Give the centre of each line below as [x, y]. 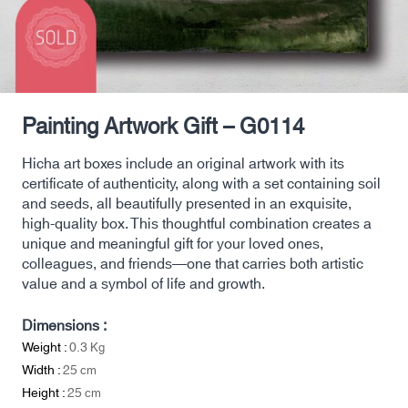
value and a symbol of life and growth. [143, 284]
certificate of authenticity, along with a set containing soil [201, 184]
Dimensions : [64, 326]
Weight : [46, 348]
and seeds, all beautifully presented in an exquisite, [187, 204]
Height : [45, 393]
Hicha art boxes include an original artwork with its [183, 164]
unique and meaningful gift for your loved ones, [173, 244]
